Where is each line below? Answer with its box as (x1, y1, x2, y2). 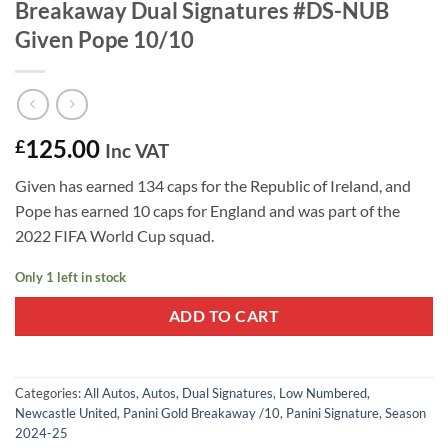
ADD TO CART (168, 307, 280, 326)
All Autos (84, 385, 136, 402)
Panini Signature (286, 405, 379, 422)
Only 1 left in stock (15, 268, 126, 285)
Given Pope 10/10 (15, 26, 194, 54)
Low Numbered (279, 385, 367, 402)
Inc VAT (105, 138, 169, 162)
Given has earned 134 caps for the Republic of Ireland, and (15, 175, 411, 195)
